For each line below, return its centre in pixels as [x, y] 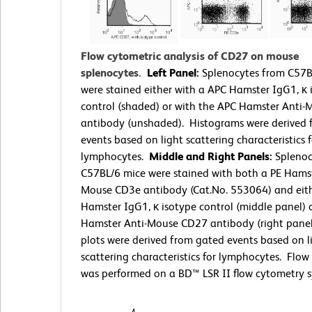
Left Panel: [173, 72]
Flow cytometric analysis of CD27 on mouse [190, 56]
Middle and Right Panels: [211, 156]
